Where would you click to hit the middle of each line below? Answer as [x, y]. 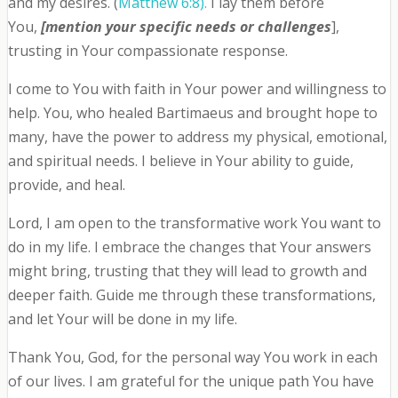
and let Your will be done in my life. [122, 319]
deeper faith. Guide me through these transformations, [191, 295]
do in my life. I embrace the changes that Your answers [189, 247]
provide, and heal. [66, 185]
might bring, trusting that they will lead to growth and [187, 271]
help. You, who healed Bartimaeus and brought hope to [192, 113]
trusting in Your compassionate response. [147, 51]
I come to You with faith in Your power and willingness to [197, 89]
